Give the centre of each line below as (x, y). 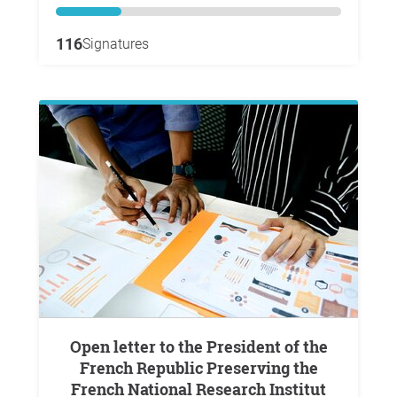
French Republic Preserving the (198, 368)
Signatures (116, 44)
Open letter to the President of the (75, 346)
